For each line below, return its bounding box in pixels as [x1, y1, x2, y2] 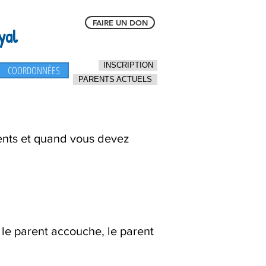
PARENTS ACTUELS [78, 75, 152, 84]
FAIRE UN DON [92, 18, 148, 27]
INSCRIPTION [103, 61, 153, 69]
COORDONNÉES [8, 64, 60, 77]
